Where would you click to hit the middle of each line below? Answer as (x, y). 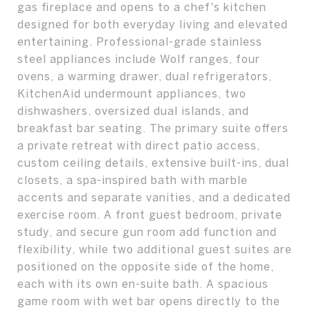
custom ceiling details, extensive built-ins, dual (153, 163)
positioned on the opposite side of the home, (146, 266)
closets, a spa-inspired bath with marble (133, 180)
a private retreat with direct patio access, (139, 145)
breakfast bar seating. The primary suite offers (153, 128)
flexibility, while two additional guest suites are (155, 249)
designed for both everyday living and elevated (153, 24)
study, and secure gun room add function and (147, 232)
